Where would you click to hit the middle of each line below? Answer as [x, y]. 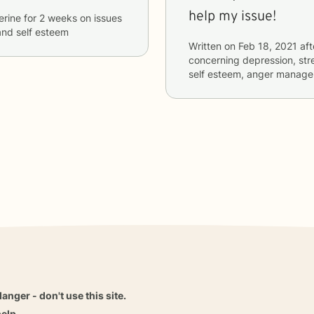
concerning [216, 60]
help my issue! [232, 16]
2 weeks [58, 18]
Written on [213, 46]
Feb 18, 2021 [268, 46]
